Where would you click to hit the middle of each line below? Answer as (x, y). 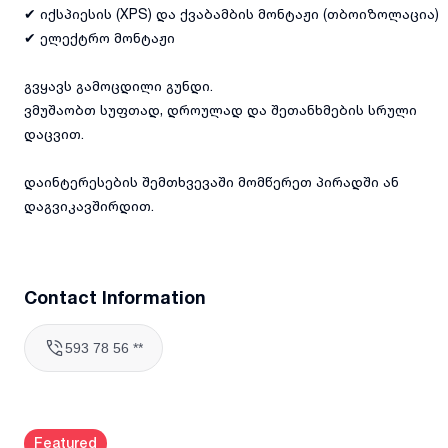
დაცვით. (54, 133)
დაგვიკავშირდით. (89, 205)
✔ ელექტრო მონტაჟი (99, 37)
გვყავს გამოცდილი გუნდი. (118, 85)
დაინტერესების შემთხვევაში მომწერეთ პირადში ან (211, 181)
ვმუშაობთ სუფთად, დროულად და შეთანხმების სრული (220, 109)
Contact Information (115, 296)
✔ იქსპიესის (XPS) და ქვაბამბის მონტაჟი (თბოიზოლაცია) (231, 13)
